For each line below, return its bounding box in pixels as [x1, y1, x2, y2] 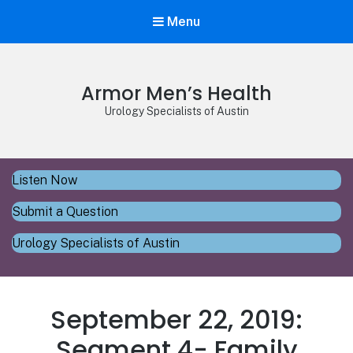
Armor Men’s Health [81, 80, 272, 107]
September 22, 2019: [50, 302, 303, 338]
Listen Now [12, 173, 78, 188]
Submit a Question [12, 204, 118, 220]
